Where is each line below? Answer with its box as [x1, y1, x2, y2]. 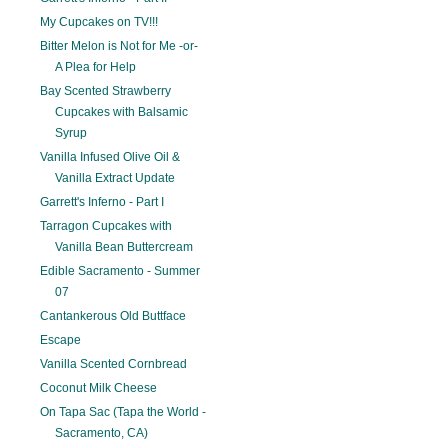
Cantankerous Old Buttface [40, 309, 187, 324]
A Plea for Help [55, 60, 137, 75]
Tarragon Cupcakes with [40, 219, 173, 234]
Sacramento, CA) [55, 426, 149, 441]
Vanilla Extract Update [55, 171, 176, 186]
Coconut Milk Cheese [40, 381, 158, 396]
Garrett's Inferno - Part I [40, 195, 165, 210]
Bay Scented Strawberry [40, 84, 172, 99]
